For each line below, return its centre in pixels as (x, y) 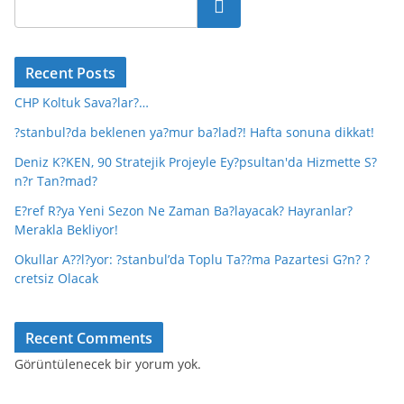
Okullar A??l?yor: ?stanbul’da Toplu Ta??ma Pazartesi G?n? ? (192, 259)
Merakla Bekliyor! (66, 230)
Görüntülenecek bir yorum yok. (108, 364)
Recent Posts (70, 73)
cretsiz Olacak (56, 278)
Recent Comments (89, 338)
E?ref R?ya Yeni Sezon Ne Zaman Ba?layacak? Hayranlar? (184, 211)
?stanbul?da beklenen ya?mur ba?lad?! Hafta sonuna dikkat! (194, 132)
